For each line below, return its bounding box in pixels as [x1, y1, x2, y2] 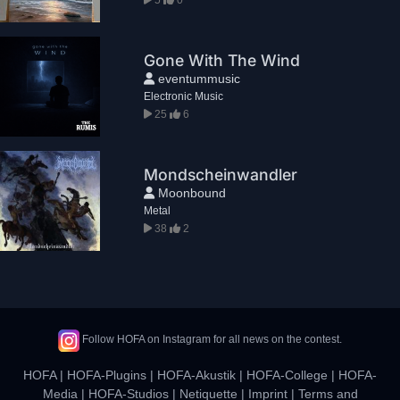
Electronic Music [144, 89, 224, 103]
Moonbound [154, 185, 227, 200]
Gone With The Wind [144, 50, 301, 70]
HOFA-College [246, 367, 328, 382]
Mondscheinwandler [144, 164, 298, 184]
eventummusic [154, 71, 241, 86]
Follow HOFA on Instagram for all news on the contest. [79, 333, 343, 346]
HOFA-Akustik [157, 367, 236, 382]
